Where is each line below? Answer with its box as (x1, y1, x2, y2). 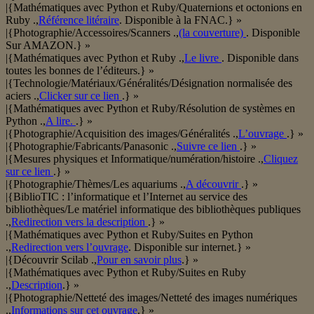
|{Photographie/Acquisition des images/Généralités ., (6, 128, 238, 140)
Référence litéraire (39, 14, 119, 27)
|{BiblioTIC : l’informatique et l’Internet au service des (6, 191, 247, 203)
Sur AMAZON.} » (6, 39, 90, 52)
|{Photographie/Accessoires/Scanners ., (6, 27, 179, 39)
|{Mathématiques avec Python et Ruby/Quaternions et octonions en (6, 1, 302, 14)
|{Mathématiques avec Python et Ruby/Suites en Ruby (6, 266, 246, 279)
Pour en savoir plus (97, 254, 182, 266)
